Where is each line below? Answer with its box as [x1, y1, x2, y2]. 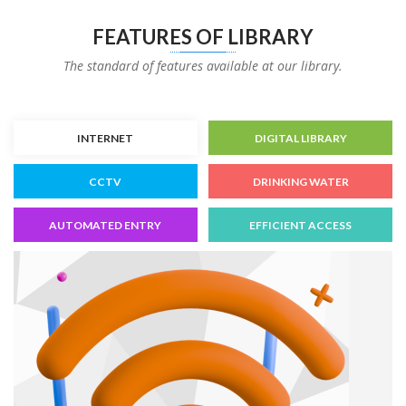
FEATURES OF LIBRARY [92, 24, 314, 49]
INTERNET [77, 130, 134, 145]
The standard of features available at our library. [63, 57, 343, 74]
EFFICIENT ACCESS [249, 217, 353, 232]
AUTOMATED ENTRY [49, 217, 162, 232]
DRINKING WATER [252, 174, 349, 188]
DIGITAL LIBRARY [254, 130, 347, 145]
